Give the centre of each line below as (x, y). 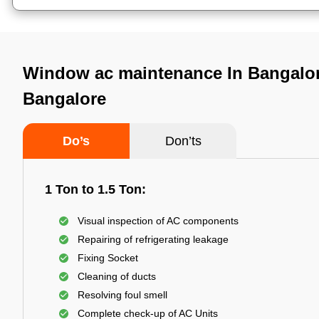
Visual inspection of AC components (158, 221)
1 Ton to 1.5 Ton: (95, 189)
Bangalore (64, 99)
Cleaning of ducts (117, 276)
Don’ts (183, 141)
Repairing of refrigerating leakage (153, 239)
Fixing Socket (108, 258)
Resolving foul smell (122, 295)
